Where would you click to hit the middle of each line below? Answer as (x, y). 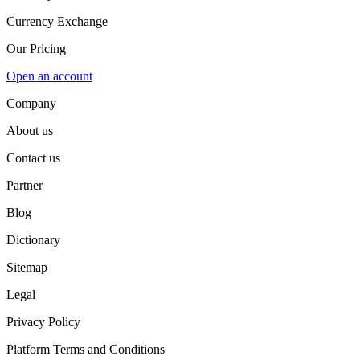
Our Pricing (36, 49)
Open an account (49, 76)
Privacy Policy (43, 322)
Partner (25, 185)
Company (31, 103)
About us (30, 131)
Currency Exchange (57, 21)
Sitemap (27, 267)
